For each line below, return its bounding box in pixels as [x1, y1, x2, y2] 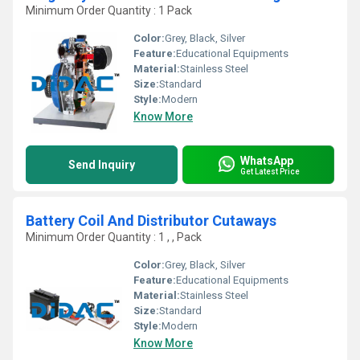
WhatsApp [240, 153, 293, 167]
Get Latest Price [240, 166, 300, 176]
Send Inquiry [68, 158, 135, 171]
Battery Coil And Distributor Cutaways [26, 212, 276, 229]
